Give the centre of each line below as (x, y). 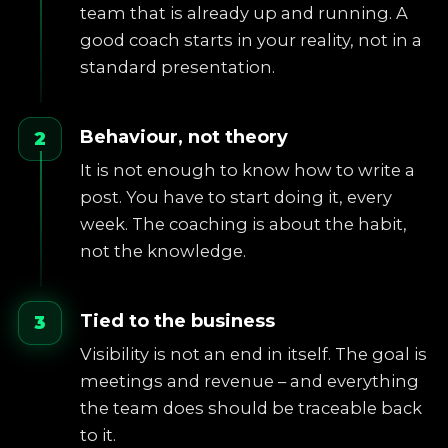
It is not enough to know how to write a (247, 170)
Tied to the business (177, 321)
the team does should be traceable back (251, 408)
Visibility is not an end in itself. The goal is (253, 354)
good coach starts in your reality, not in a (251, 40)
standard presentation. (177, 67)
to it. (98, 435)
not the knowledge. (163, 251)
